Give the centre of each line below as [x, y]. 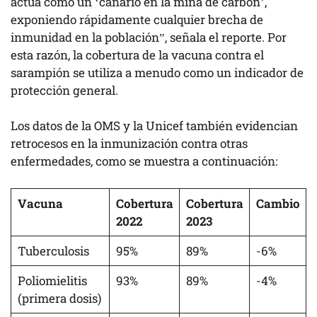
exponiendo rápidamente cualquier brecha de [137, 19]
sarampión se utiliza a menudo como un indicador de [157, 72]
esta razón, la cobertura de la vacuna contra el [137, 54]
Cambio [278, 203]
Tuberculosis [53, 250]
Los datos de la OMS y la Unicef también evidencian [154, 126]
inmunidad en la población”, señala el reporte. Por [149, 37]
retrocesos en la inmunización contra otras [129, 144]
